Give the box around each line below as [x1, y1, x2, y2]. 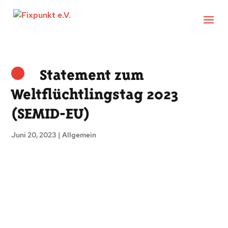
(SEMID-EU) [11, 105, 90, 122]
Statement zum [40, 66, 145, 83]
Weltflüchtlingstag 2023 [11, 85, 179, 103]
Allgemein [62, 130, 97, 139]
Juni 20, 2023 [11, 130, 57, 139]
